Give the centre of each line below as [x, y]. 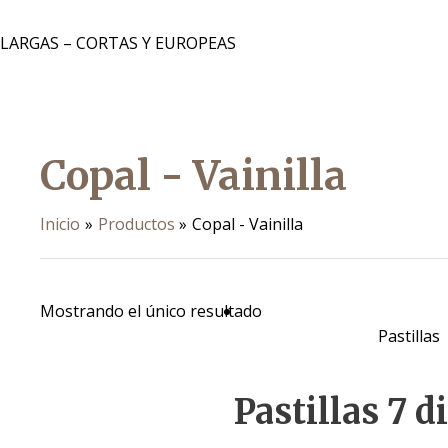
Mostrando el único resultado [151, 311]
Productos [136, 223]
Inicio [60, 223]
